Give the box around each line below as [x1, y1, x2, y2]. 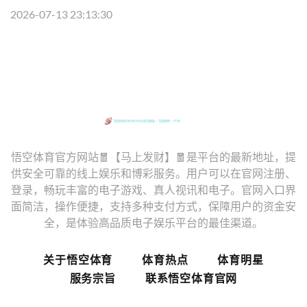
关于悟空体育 [43, 252, 113, 266]
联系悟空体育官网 [145, 271, 238, 284]
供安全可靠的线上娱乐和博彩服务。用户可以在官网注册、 [11, 166, 296, 180]
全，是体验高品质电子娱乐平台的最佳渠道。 [44, 215, 263, 229]
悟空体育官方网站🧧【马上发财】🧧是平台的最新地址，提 [11, 149, 296, 163]
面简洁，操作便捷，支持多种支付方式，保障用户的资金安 [11, 199, 296, 212]
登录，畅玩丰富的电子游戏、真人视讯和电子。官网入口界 [11, 182, 296, 196]
